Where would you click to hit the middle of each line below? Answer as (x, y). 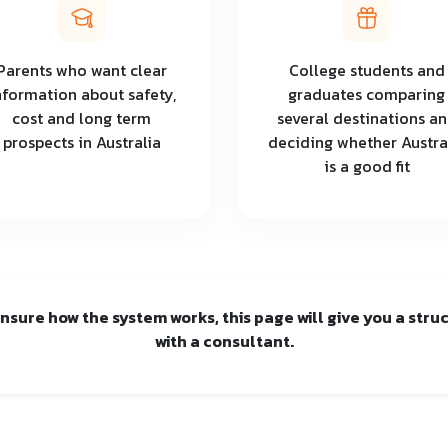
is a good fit (366, 165)
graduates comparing (366, 93)
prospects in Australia (81, 141)
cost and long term (81, 117)
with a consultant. (224, 340)
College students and (366, 69)
